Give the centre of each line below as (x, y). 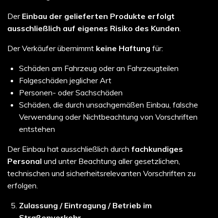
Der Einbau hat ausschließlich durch (69, 149)
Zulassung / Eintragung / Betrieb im (85, 206)
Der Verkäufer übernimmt (52, 48)
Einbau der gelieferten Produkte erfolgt (98, 16)
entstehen (37, 129)
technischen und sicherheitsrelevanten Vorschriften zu (101, 173)
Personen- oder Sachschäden (71, 93)
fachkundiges (157, 149)
